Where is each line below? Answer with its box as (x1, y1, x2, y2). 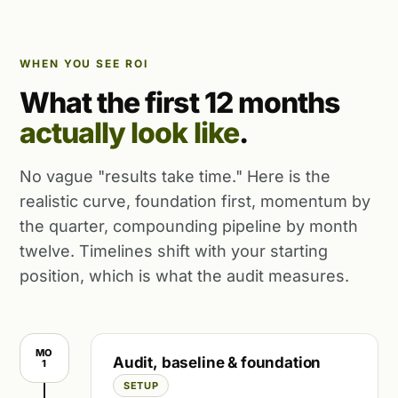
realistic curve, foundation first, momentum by (20, 192, 370, 211)
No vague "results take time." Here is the (20, 167, 330, 186)
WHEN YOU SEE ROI (20, 57, 148, 70)
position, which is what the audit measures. (20, 267, 349, 285)
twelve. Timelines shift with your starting (20, 242, 328, 260)
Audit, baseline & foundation (113, 354, 322, 371)
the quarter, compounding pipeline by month (20, 217, 358, 235)
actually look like (20, 115, 239, 150)
